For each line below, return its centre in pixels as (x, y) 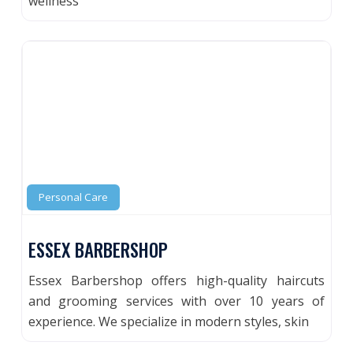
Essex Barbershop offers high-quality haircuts (176, 280)
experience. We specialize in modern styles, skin (169, 321)
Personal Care (74, 197)
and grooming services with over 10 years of (176, 301)
